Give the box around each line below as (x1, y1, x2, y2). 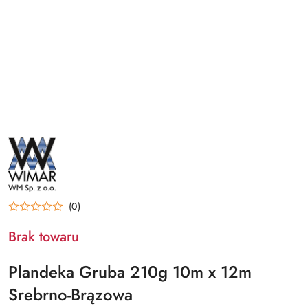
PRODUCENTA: (8, 144, 72, 159)
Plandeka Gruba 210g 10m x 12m (8, 259, 252, 284)
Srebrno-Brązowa (8, 282, 133, 307)
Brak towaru (8, 226, 79, 247)
